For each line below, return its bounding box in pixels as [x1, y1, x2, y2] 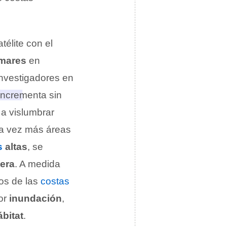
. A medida [15, 159, 60, 169]
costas [41, 176, 69, 186]
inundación [9, 193, 62, 204]
